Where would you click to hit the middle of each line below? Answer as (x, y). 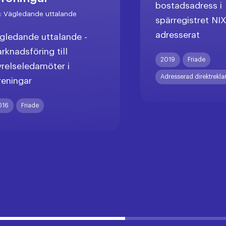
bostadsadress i (188, 6)
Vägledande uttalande (40, 14)
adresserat (177, 35)
